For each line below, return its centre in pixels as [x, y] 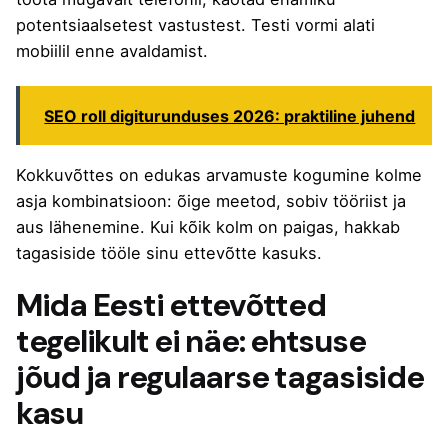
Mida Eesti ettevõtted [171, 305]
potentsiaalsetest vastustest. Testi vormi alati [195, 25]
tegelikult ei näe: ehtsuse [191, 341]
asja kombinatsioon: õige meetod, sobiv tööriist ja [211, 200]
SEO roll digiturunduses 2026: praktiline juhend [230, 115]
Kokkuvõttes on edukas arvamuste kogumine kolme [219, 174]
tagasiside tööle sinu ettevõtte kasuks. [169, 252]
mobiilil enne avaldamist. [112, 51]
